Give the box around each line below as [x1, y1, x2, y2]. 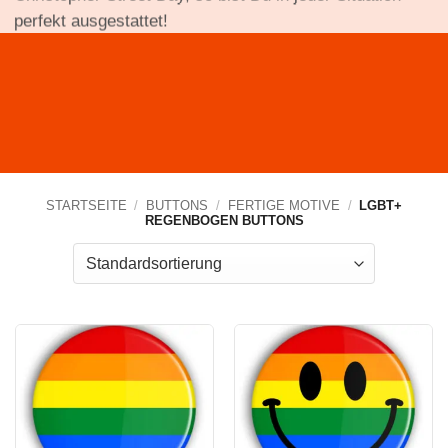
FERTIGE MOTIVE [227, 198, 340, 214]
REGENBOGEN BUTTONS [144, 213, 304, 229]
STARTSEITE [45, 198, 127, 214]
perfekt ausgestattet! [14, 11, 168, 30]
